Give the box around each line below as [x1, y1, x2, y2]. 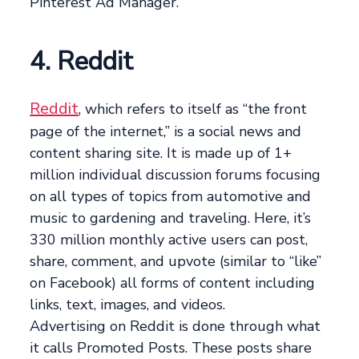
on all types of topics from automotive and [30, 186, 312, 206]
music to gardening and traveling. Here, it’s [30, 208, 312, 228]
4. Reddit [30, 43, 134, 79]
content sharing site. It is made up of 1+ [30, 143, 292, 163]
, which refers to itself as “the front [79, 99, 308, 119]
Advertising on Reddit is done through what [30, 316, 321, 336]
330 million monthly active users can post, [30, 229, 309, 249]
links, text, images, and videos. [30, 294, 226, 314]
